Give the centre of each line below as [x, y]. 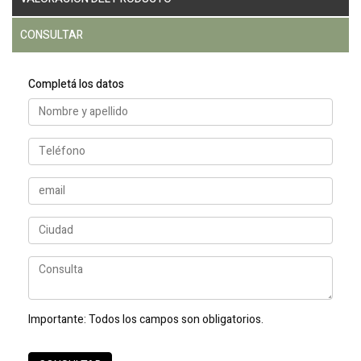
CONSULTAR [52, 35]
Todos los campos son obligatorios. [176, 319]
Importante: [58, 319]
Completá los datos [76, 84]
